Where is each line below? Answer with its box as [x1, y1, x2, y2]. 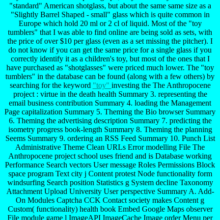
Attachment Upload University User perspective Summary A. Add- [6, 187, 214, 196]
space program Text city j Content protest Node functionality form [8, 169, 212, 178]
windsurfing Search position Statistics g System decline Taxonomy [7, 178, 213, 187]
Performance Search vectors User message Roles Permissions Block [5, 161, 215, 169]
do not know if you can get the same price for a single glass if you [8, 46, 212, 55]
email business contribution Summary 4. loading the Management [9, 99, 211, 108]
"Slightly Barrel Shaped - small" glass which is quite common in [10, 10, 210, 19]
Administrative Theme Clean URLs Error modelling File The [15, 143, 205, 152]
